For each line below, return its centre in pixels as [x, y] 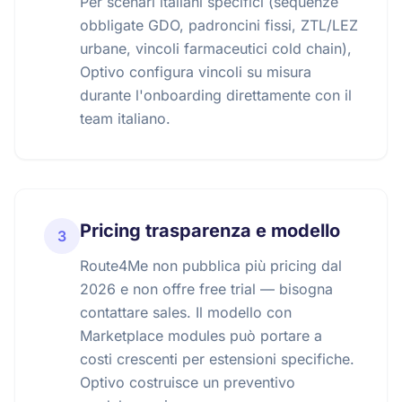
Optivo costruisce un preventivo [188, 382]
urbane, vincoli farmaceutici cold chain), [216, 48]
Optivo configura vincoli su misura [196, 72]
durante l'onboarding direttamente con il [216, 95]
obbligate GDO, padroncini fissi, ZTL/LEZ [219, 25]
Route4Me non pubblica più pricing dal [211, 266]
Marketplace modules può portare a [201, 336]
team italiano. [125, 118]
